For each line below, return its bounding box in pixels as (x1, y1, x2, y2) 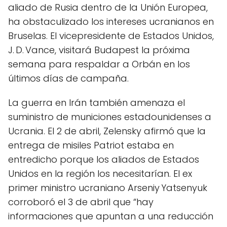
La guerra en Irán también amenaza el (8, 96, 185, 109)
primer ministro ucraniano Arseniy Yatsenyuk (8, 181, 207, 194)
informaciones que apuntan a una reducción (8, 210, 213, 222)
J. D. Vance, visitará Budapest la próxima (8, 44, 190, 56)
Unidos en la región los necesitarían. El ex (8, 167, 192, 180)
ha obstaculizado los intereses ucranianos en (8, 15, 214, 28)
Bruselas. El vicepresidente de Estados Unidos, (8, 29, 214, 42)
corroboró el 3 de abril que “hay (8, 196, 154, 208)
